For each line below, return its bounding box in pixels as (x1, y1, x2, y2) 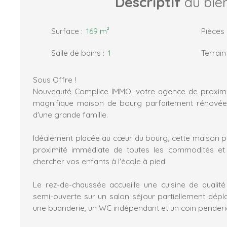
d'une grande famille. (33, 109, 108, 120)
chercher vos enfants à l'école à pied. (33, 156, 167, 167)
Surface (51, 26, 79, 36)
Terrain (201, 48, 226, 58)
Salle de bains (51, 48, 101, 58)
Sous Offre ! (33, 74, 76, 85)
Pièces (201, 26, 224, 36)
